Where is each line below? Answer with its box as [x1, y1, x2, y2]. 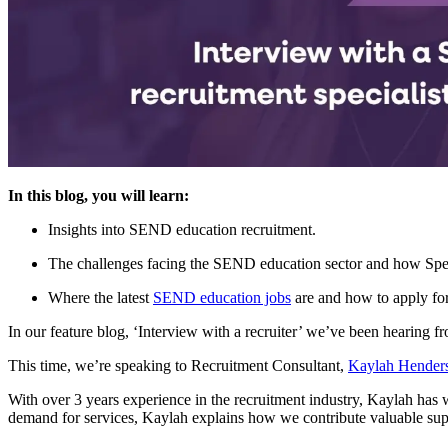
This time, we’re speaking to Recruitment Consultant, [8, 356, 348, 374]
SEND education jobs [153, 288, 291, 306]
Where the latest [48, 288, 153, 306]
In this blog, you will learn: [8, 186, 189, 204]
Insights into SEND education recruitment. [48, 220, 316, 238]
